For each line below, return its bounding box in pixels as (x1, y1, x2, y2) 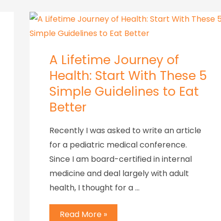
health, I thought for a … (49, 182, 140, 193)
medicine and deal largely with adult (49, 167, 189, 179)
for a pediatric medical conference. (49, 139, 187, 150)
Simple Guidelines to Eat (49, 82, 199, 100)
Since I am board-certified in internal (49, 153, 192, 165)
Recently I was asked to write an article (49, 124, 201, 136)
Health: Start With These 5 (49, 67, 207, 84)
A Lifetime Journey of (49, 51, 179, 69)
